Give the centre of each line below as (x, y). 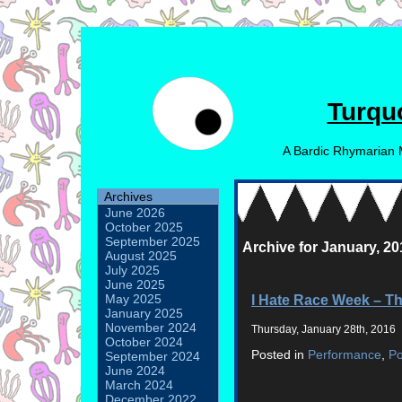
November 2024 (151, 328)
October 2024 (144, 342)
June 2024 (135, 371)
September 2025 (153, 241)
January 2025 (144, 313)
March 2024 (139, 385)
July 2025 (132, 270)
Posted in (280, 355)
